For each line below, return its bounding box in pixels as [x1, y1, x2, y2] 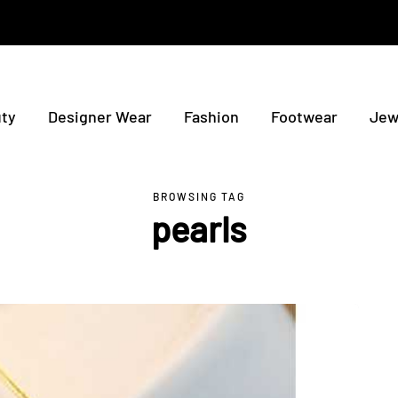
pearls [151, 207, 247, 250]
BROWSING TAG [153, 190, 245, 203]
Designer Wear [48, 107, 152, 126]
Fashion [184, 107, 239, 126]
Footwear [271, 107, 338, 126]
